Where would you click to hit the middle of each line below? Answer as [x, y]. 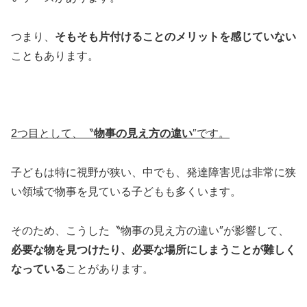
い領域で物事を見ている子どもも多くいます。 [126, 192]
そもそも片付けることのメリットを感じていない [175, 36]
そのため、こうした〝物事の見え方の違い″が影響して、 [150, 231]
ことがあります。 [110, 269]
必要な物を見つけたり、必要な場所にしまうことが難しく [153, 250]
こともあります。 [55, 56]
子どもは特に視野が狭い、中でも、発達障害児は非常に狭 [153, 173]
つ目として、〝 [56, 134]
